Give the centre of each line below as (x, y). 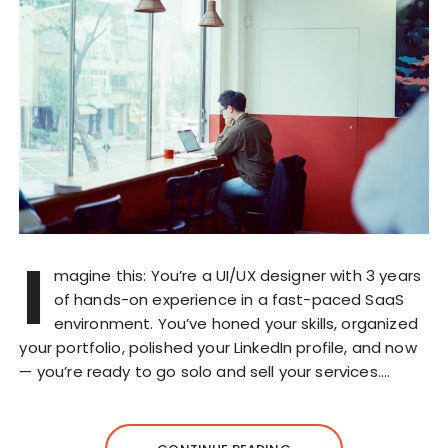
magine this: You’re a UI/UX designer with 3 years (237, 275)
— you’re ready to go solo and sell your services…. (204, 371)
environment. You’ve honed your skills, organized (235, 323)
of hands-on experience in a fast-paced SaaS (229, 299)
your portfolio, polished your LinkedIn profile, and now (218, 347)
